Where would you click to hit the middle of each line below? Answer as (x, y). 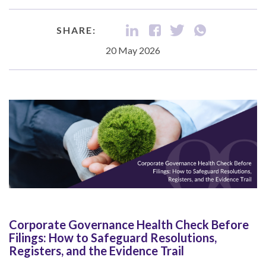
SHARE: (76, 30)
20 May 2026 (133, 50)
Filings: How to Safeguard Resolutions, (113, 238)
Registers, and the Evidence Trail (96, 251)
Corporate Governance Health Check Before (129, 225)
